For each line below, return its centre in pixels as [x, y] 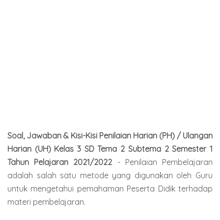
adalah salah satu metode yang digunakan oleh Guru [110, 175]
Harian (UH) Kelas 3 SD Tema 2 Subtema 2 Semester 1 [110, 149]
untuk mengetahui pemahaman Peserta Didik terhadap [110, 188]
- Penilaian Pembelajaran [163, 162]
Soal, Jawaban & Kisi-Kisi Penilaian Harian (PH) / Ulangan [110, 135]
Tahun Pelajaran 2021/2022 [60, 162]
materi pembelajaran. [46, 202]
